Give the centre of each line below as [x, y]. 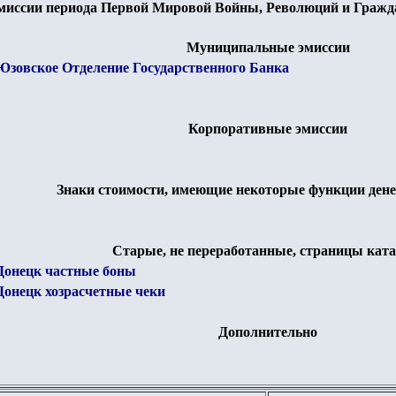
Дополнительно [268, 332]
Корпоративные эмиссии [268, 129]
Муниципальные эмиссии [268, 47]
